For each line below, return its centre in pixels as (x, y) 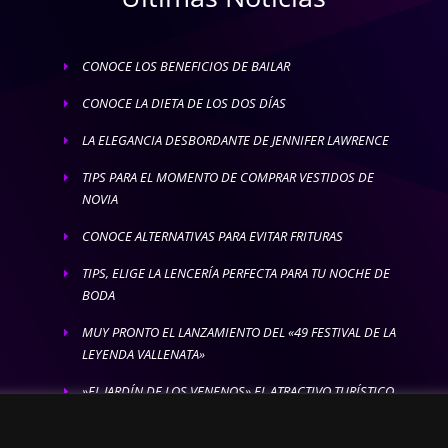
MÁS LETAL (111, 412)
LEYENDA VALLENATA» (143, 353)
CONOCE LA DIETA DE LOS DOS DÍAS (183, 102)
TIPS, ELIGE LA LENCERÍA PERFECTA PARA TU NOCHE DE (235, 272)
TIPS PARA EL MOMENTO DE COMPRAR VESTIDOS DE (227, 176)
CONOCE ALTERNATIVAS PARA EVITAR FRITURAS (212, 235)
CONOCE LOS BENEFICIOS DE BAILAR (185, 65)
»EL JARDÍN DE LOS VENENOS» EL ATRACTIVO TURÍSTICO (237, 390)
